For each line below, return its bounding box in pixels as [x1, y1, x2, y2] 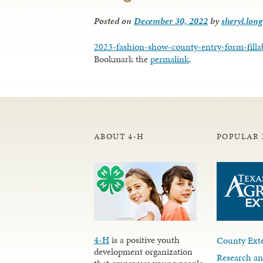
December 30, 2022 [134, 14, 208, 28]
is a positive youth [109, 233, 180, 247]
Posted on [94, 14, 134, 28]
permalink [150, 52, 189, 66]
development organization [94, 245, 193, 259]
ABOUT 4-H [94, 131, 144, 143]
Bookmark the [94, 52, 150, 66]
